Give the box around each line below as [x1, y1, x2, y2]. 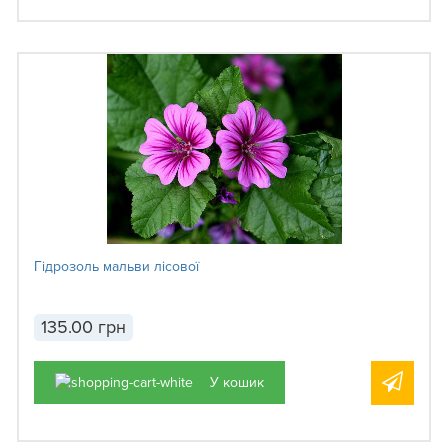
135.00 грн [41, 316, 126, 339]
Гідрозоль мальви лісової [34, 258, 199, 276]
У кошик [210, 374, 264, 391]
